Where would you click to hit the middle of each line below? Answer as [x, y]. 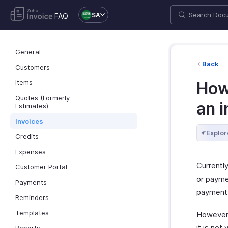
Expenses [31, 152]
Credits [27, 136]
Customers [33, 67]
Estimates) [32, 106]
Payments [31, 182]
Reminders [32, 197]
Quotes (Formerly [42, 98]
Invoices [29, 121]
